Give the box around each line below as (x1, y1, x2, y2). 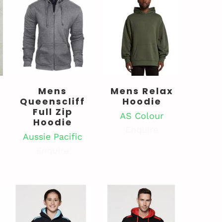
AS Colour (120, 111, 164, 121)
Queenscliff (20, 95, 85, 108)
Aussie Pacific (23, 131, 82, 142)
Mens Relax (110, 85, 173, 98)
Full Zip (32, 106, 73, 118)
